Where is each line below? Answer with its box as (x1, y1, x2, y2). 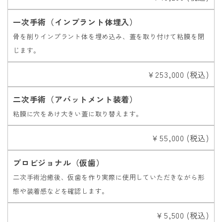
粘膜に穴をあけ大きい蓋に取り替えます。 (13, 109, 143, 118)
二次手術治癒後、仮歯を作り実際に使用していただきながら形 (13, 172, 205, 182)
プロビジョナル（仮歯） (13, 156, 105, 168)
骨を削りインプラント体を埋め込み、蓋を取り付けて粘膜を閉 (13, 31, 205, 41)
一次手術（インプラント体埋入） (13, 15, 138, 28)
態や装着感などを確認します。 (13, 186, 109, 196)
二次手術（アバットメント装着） (13, 93, 138, 105)
